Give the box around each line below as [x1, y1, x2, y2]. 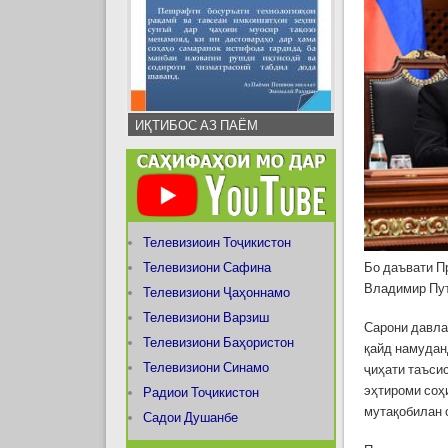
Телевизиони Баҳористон [142, 334, 294, 350]
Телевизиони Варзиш [142, 309, 269, 325]
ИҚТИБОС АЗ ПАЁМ [134, 118, 258, 134]
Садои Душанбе [142, 409, 238, 425]
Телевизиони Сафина [142, 259, 271, 275]
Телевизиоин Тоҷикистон [142, 234, 291, 250]
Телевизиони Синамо [142, 359, 269, 375]
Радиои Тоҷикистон [142, 384, 259, 400]
